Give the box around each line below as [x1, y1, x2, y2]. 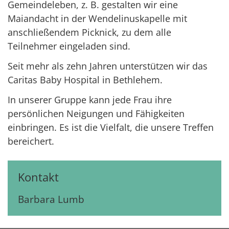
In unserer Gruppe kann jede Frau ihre [8, 94, 172, 106]
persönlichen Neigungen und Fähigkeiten [8, 107, 185, 120]
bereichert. [8, 135, 54, 148]
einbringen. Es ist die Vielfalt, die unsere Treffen [8, 121, 214, 134]
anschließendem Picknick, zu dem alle [8, 26, 171, 39]
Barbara [18, 192, 55, 207]
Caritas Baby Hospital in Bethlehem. [8, 74, 163, 86]
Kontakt [18, 170, 59, 185]
